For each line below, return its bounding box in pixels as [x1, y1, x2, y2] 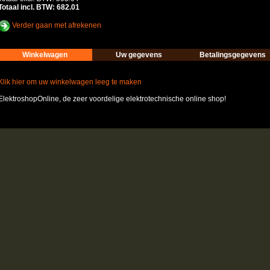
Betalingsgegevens [199, 51, 266, 59]
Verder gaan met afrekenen [11, 21, 101, 30]
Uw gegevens [116, 51, 162, 59]
